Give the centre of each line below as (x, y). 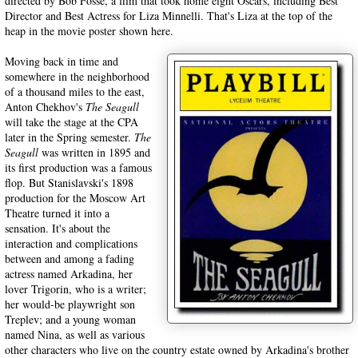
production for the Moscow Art (75, 198)
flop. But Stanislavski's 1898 (69, 183)
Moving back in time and (62, 61)
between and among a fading (70, 259)
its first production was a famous (78, 167)
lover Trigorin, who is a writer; (76, 289)
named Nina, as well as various (75, 334)
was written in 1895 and (94, 152)
